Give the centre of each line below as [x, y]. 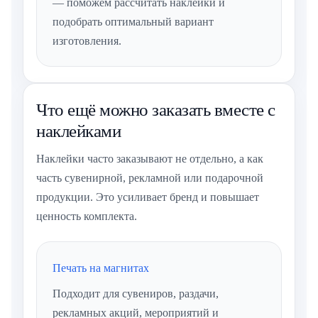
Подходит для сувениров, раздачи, [136, 294]
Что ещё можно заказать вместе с [156, 110]
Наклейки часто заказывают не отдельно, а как [150, 159]
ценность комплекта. [87, 216]
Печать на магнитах [101, 268]
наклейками [78, 131]
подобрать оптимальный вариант [133, 22]
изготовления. [87, 41]
